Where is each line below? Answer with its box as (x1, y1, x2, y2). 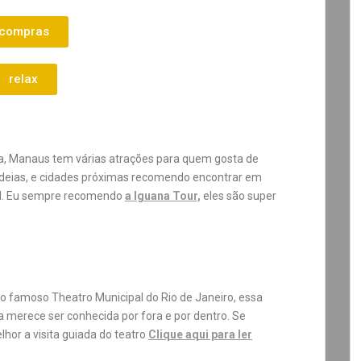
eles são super (201, 189, 276, 202)
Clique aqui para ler (147, 328, 252, 341)
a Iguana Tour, (125, 189, 201, 202)
